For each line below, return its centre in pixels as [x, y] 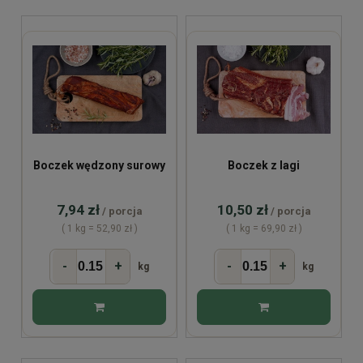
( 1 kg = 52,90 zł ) [99, 228]
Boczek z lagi [264, 165]
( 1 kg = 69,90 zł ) [264, 228]
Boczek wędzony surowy [99, 165]
